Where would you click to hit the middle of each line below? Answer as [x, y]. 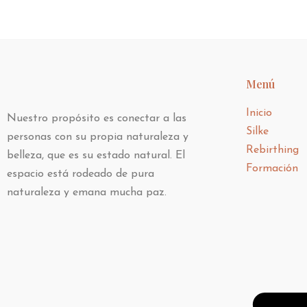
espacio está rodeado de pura [81, 174]
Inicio [259, 113]
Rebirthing [272, 150]
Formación [272, 168]
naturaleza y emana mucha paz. [87, 192]
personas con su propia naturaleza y [98, 137]
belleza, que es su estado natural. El [96, 155]
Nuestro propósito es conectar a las [97, 118]
